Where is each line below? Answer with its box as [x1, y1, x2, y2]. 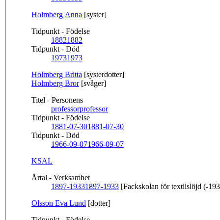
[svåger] [79, 79, 106, 88]
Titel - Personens [31, 96, 83, 105]
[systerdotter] [82, 70, 124, 79]
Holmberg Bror [31, 79, 79, 88]
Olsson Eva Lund [31, 199, 86, 208]
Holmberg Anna [31, 10, 82, 19]
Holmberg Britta [31, 70, 82, 79]
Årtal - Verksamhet [31, 173, 90, 182]
